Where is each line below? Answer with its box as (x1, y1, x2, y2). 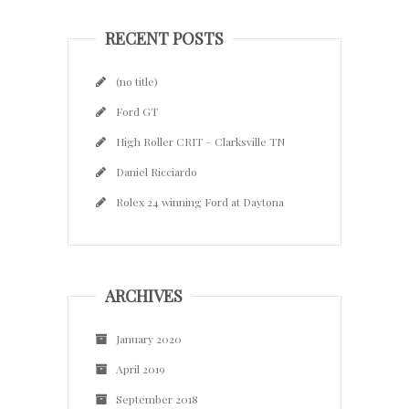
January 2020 (116, 330, 182, 346)
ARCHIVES (105, 284, 183, 307)
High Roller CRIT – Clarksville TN (116, 133, 285, 149)
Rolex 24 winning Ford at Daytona (116, 194, 284, 209)
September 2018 (116, 391, 198, 406)
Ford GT (116, 103, 158, 119)
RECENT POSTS (105, 26, 224, 49)
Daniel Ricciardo (116, 163, 197, 179)
